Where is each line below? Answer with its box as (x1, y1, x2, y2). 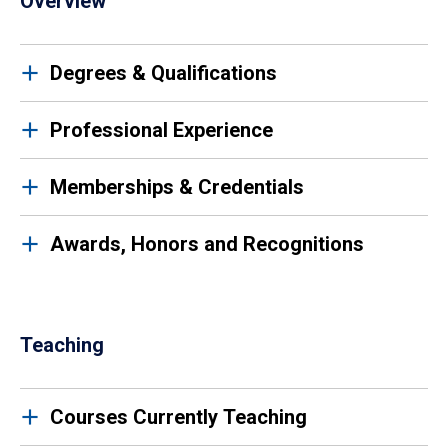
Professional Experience (50, 118, 273, 142)
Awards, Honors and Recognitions (50, 232, 364, 256)
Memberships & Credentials (50, 175, 304, 199)
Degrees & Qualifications (50, 61, 277, 85)
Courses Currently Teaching (50, 405, 307, 429)
